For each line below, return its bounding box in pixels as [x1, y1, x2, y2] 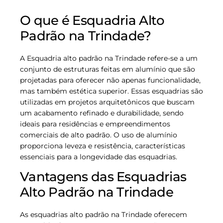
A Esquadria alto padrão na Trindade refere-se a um [20, 53, 198, 63]
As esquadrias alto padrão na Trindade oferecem [20, 210, 187, 219]
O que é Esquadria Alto [20, 12, 165, 28]
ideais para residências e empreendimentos [20, 119, 170, 128]
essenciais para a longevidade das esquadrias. [20, 152, 177, 161]
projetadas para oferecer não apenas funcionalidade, [20, 75, 201, 85]
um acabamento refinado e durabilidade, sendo [20, 108, 184, 117]
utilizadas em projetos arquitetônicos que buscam [20, 97, 195, 107]
